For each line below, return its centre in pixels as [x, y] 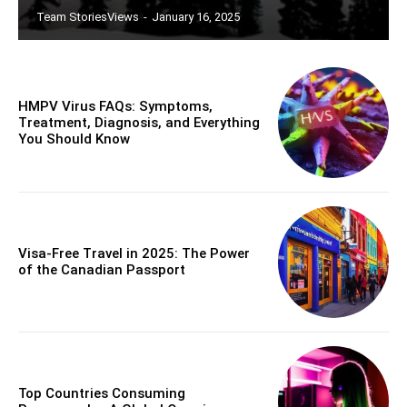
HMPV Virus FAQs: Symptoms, [115, 106]
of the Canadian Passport [102, 270]
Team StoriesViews [88, 16]
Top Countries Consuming [102, 393]
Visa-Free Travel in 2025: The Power [134, 254]
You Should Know [74, 139]
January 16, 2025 [196, 16]
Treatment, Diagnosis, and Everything [139, 122]
